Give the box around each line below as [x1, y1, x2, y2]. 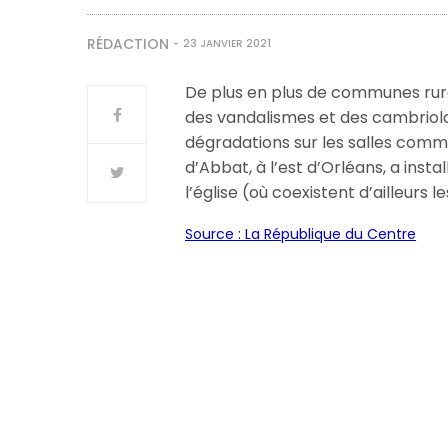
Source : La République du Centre [185, 224, 417, 244]
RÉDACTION [87, 34, 169, 54]
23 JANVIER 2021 [183, 36, 271, 51]
